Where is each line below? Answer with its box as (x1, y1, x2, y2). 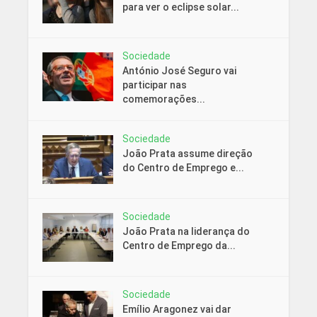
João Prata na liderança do (122, 226, 250, 238)
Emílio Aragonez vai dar (122, 303, 231, 315)
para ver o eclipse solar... (122, 1, 239, 13)
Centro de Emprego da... (122, 240, 236, 252)
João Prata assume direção (122, 148, 253, 160)
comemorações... (122, 93, 205, 105)
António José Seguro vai (122, 65, 236, 77)
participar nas (122, 79, 187, 91)
